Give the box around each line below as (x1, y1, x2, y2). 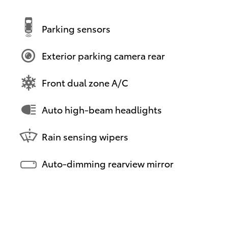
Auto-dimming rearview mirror (42, 157, 174, 170)
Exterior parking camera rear (42, 49, 165, 62)
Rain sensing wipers (42, 130, 128, 143)
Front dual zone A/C (42, 76, 128, 89)
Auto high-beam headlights (42, 103, 162, 116)
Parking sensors (42, 22, 110, 35)
